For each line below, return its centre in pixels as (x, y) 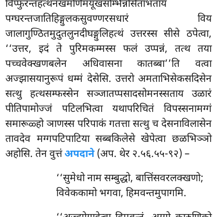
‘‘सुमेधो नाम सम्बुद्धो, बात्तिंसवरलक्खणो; (130, 179)
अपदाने (80, 155)
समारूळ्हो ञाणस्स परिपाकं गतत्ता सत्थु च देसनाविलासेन (108, 125)
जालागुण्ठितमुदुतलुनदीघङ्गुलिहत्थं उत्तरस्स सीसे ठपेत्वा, (108, 35)
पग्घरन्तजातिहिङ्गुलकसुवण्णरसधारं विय (108, 20)
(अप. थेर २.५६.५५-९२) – (142, 155)
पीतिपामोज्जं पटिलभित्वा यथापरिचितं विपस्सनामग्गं (108, 110)
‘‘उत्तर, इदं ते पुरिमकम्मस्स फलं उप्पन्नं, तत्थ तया (108, 50)
